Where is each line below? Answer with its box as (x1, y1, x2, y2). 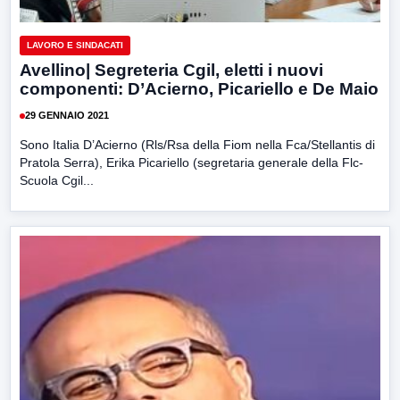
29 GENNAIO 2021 (25, 110, 109, 121)
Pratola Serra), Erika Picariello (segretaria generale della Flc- (20, 154, 363, 170)
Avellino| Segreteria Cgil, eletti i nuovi (20, 60, 323, 79)
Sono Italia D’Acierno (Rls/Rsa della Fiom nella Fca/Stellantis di (20, 137, 375, 152)
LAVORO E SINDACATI (27, 39, 123, 50)
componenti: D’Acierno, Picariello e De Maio (20, 79, 379, 98)
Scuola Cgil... (20, 172, 94, 187)
